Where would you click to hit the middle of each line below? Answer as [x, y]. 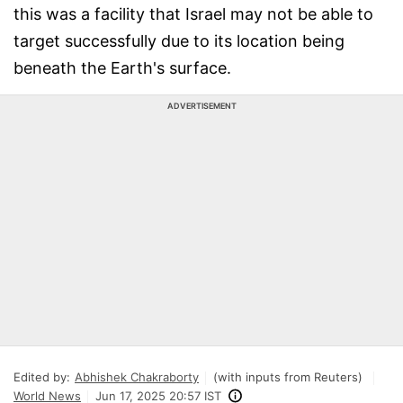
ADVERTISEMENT [201, 106]
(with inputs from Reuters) [288, 377]
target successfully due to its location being [179, 41]
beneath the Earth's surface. [122, 68]
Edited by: [42, 377]
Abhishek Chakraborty [137, 377]
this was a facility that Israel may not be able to [193, 14]
